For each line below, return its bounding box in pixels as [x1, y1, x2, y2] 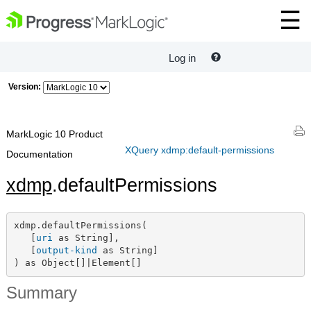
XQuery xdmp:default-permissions [125, 144, 274, 155]
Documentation [6, 149, 73, 160]
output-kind [35, 245, 97, 256]
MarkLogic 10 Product [6, 128, 103, 140]
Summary [6, 283, 77, 302]
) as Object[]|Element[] [13, 258, 142, 269]
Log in [169, 52, 196, 65]
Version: [8, 82, 41, 92]
